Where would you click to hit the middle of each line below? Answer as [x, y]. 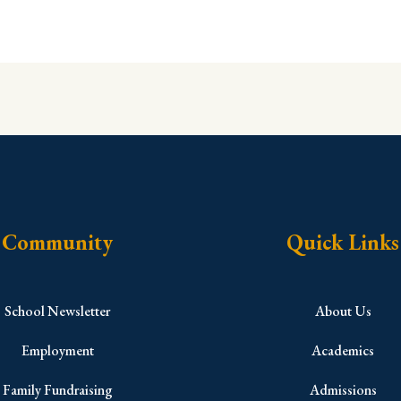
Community [58, 243]
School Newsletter [58, 311]
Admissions [343, 389]
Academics [343, 350]
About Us [343, 311]
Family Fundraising [57, 389]
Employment [57, 350]
